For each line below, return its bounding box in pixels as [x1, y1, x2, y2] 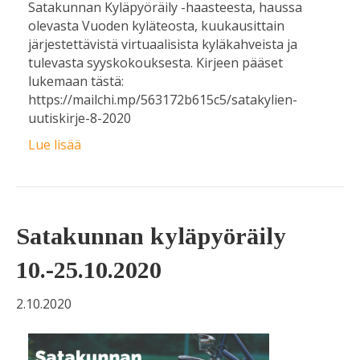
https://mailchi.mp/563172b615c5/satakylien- [28, 91, 297, 109]
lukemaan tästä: [28, 72, 124, 91]
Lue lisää [28, 136, 81, 154]
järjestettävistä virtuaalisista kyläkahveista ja [28, 35, 297, 54]
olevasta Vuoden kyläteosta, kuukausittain [28, 17, 284, 35]
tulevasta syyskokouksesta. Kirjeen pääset [28, 54, 283, 72]
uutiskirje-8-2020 [28, 109, 131, 128]
